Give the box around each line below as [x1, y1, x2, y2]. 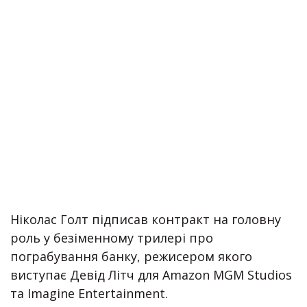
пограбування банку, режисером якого [10, 248, 252, 265]
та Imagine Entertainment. [10, 285, 168, 302]
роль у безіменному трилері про [10, 230, 213, 246]
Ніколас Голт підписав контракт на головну [10, 211, 281, 228]
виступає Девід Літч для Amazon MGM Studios [10, 267, 292, 283]
